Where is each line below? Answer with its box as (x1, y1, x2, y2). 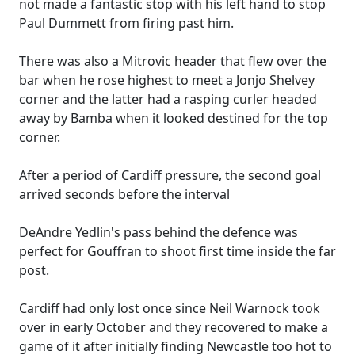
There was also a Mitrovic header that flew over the (19, 52, 326, 70)
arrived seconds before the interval (19, 185, 230, 203)
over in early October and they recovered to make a (19, 319, 328, 336)
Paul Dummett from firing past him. (19, 14, 234, 32)
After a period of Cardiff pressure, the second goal (19, 166, 321, 184)
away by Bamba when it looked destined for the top (19, 109, 328, 127)
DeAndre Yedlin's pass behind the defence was (19, 223, 298, 241)
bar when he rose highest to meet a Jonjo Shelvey (19, 71, 315, 89)
